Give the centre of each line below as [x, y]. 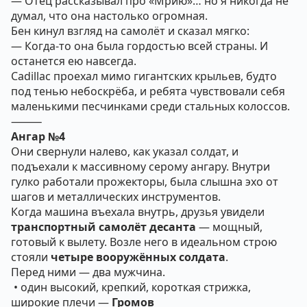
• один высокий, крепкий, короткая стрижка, [131, 287]
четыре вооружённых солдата [138, 257]
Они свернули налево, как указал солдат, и [125, 151]
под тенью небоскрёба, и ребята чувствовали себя [148, 91]
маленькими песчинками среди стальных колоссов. [150, 106]
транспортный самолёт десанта [103, 227]
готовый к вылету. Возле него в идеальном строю [144, 242]
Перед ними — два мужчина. [88, 272]
